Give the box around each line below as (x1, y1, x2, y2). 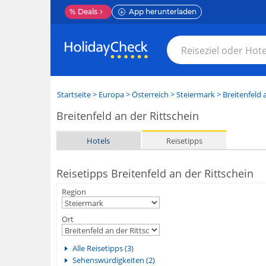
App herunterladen (128, 7, 197, 16)
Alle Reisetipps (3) (72, 243, 134, 254)
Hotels (87, 135, 110, 146)
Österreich (131, 89, 169, 100)
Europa (98, 89, 124, 100)
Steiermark (176, 89, 215, 100)
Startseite (56, 89, 91, 100)
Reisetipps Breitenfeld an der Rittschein (56, 166, 254, 180)
